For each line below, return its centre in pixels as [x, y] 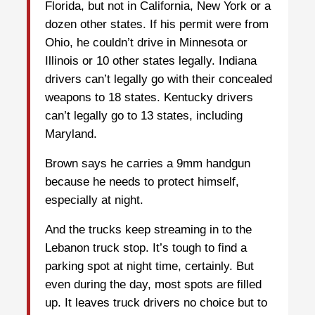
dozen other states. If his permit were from [157, 25]
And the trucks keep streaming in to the [148, 230]
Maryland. [71, 134]
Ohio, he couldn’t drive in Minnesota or [146, 43]
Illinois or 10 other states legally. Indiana [151, 61]
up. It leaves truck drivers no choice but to [156, 303]
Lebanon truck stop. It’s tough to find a [146, 248]
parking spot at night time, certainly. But [149, 266]
